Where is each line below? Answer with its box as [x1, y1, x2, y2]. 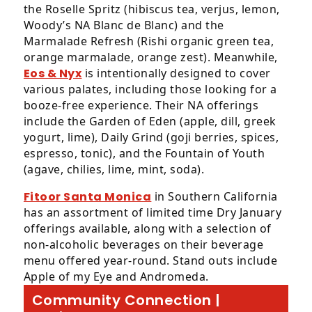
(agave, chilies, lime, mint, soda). [23, 162, 205, 177]
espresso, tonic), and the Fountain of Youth [23, 146, 265, 161]
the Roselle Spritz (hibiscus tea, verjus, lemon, [23, 1, 280, 17]
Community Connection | [31, 290, 221, 310]
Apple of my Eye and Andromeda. [23, 269, 209, 284]
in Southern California [151, 189, 278, 204]
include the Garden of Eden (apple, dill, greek [23, 114, 276, 129]
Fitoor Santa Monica [23, 189, 152, 205]
